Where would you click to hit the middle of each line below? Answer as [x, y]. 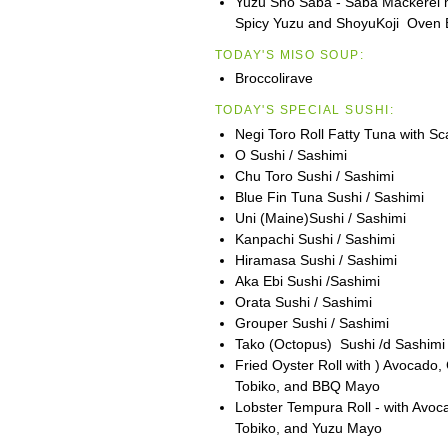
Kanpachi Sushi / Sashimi [314, 238]
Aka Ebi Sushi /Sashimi [307, 280]
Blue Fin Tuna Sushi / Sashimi [329, 196]
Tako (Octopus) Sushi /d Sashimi [339, 343]
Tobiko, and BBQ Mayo [307, 385]
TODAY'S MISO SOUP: [289, 54]
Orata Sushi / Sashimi [303, 301]
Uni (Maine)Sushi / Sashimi [320, 217]
